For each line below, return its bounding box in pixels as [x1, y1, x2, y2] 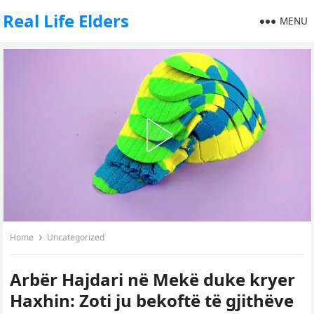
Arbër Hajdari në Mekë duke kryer [10, 268, 296, 291]
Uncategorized [47, 231, 105, 243]
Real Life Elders [3, 9, 130, 32]
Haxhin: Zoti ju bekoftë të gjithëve [10, 289, 294, 312]
